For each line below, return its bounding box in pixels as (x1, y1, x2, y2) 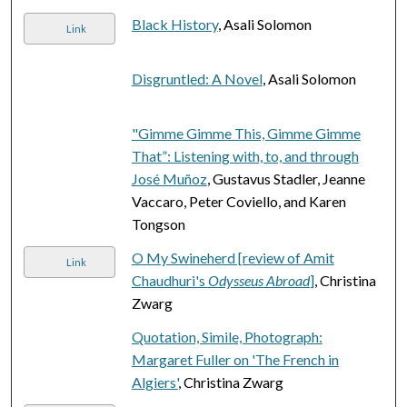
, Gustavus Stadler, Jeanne (206, 169, 365, 187)
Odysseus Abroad (207, 271, 310, 289)
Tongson (131, 214, 185, 233)
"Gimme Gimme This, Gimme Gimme (131, 124, 361, 142)
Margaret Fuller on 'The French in (131, 350, 339, 368)
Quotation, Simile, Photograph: (131, 327, 323, 345)
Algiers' (131, 372, 178, 391)
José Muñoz (131, 169, 207, 187)
